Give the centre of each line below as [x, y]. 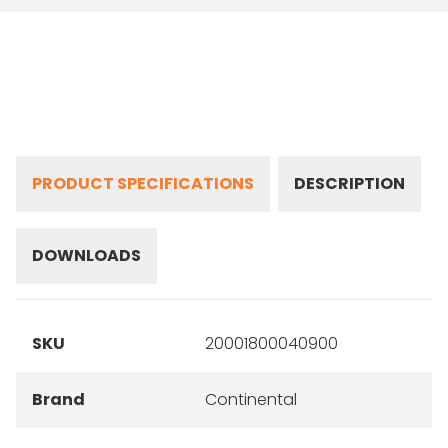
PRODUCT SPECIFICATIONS [143, 183]
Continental [251, 399]
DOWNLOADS [86, 255]
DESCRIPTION [349, 183]
